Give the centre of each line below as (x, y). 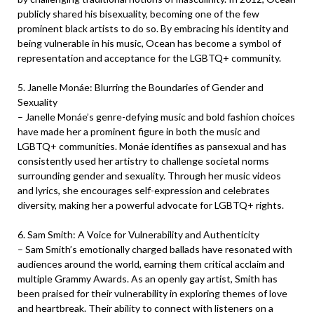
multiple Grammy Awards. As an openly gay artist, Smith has (148, 279)
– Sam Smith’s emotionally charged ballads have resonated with (155, 249)
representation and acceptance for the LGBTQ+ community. (149, 58)
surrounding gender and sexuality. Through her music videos (149, 176)
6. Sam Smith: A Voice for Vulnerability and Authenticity (138, 234)
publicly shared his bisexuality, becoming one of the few (138, 14)
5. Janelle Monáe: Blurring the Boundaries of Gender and (141, 87)
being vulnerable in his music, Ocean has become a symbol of (149, 43)
